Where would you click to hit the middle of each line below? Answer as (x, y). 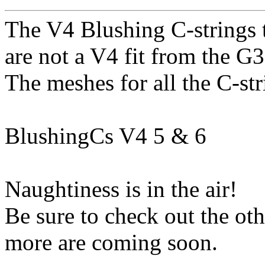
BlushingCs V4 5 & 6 (106, 136)
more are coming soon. (111, 243)
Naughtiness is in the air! (121, 189)
